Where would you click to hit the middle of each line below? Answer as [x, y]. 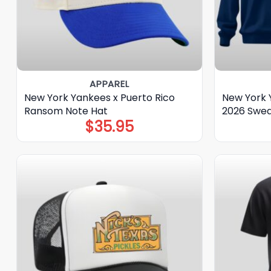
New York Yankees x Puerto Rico [99, 98]
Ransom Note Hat [66, 111]
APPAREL [109, 84]
